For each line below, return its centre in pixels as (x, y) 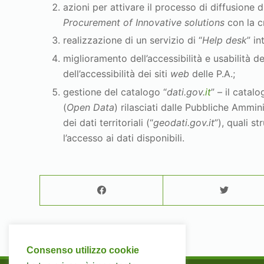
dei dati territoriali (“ (108, 122)
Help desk (225, 40)
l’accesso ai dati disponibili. (124, 138)
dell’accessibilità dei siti (117, 74)
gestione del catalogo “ (115, 92)
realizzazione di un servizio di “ (133, 40)
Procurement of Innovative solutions (146, 22)
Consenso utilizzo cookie (83, 250)
